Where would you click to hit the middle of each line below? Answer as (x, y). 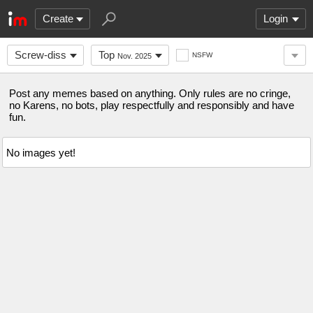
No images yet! (41, 152)
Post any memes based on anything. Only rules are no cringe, (150, 93)
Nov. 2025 (134, 56)
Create (58, 19)
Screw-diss (41, 55)
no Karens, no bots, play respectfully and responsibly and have (152, 105)
